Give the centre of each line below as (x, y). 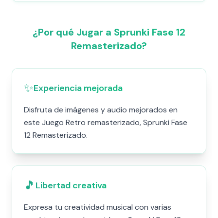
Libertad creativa (71, 185)
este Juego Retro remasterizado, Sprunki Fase (106, 122)
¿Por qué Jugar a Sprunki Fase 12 (109, 32)
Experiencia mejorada (78, 88)
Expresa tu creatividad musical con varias (98, 207)
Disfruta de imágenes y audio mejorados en (101, 110)
